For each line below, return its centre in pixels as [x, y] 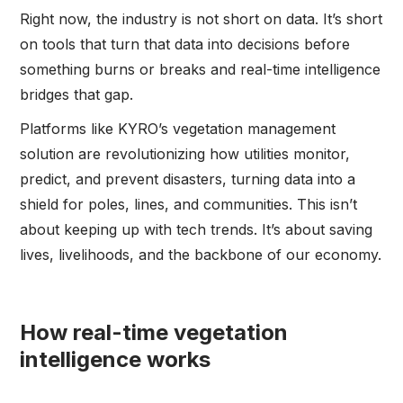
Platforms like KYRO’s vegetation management [178, 128]
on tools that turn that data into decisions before [185, 44]
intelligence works [116, 359]
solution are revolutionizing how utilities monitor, [185, 153]
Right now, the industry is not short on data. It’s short [201, 18]
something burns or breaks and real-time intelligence [201, 69]
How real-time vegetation [154, 332]
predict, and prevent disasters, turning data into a [188, 179]
